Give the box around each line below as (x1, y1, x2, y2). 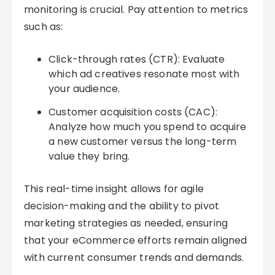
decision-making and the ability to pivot (24, 199, 220, 213)
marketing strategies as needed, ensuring (24, 216, 228, 230)
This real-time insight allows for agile (24, 182, 204, 196)
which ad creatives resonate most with (48, 67, 240, 81)
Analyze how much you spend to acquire (48, 120, 247, 134)
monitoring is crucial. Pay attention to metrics (24, 2, 249, 17)
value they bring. (48, 149, 130, 163)
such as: (24, 20, 63, 34)
